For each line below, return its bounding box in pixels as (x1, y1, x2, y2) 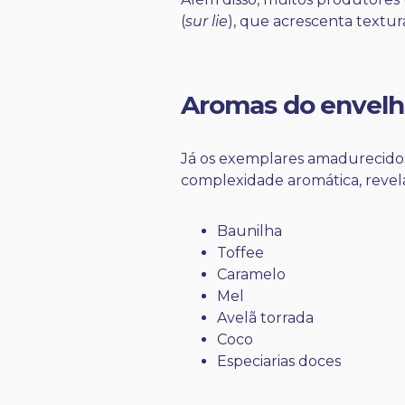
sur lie (185, 13, 228, 31)
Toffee (217, 244, 264, 262)
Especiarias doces (217, 353, 341, 371)
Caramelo (217, 266, 286, 284)
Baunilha (217, 222, 282, 240)
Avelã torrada (217, 309, 314, 327)
